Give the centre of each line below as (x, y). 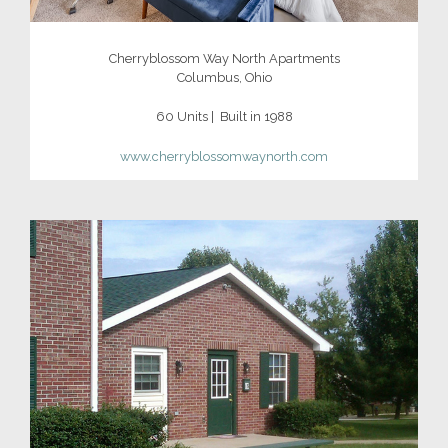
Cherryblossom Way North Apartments (224, 58)
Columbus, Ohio (224, 77)
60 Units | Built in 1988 (224, 117)
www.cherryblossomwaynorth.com (224, 156)
